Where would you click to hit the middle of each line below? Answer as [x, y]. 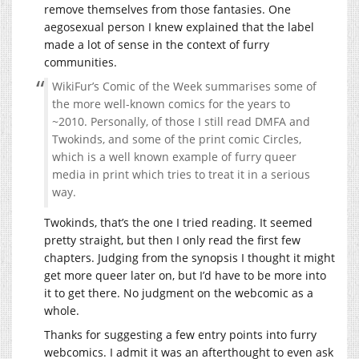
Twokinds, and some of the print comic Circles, [177, 139]
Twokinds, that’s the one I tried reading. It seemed [178, 222]
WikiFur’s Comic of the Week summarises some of [184, 86]
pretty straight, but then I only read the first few [172, 240]
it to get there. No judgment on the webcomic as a [179, 292]
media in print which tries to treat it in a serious [181, 174]
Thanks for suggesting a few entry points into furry [180, 334]
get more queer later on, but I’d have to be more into [185, 275]
